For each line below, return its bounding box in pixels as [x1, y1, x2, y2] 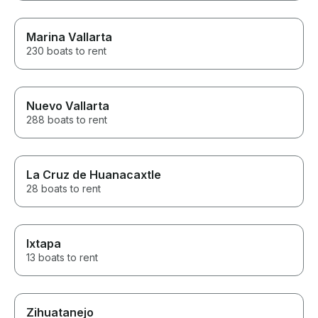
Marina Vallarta [26, 30, 112, 45]
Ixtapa [26, 236, 61, 251]
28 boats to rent [26, 182, 101, 195]
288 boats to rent [26, 114, 107, 126]
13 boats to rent [26, 251, 98, 264]
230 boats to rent [26, 45, 106, 57]
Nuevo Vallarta [26, 99, 109, 114]
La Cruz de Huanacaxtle [26, 168, 161, 182]
